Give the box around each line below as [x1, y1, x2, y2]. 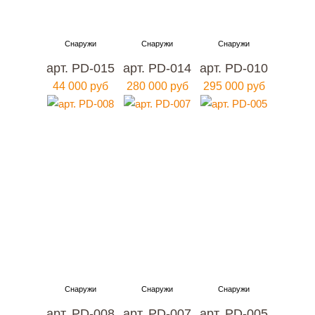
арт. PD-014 [123, 61, 192, 75]
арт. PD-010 [200, 61, 269, 75]
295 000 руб [202, 80, 265, 92]
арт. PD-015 [46, 61, 115, 75]
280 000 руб [126, 80, 188, 92]
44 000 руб [53, 80, 109, 92]
